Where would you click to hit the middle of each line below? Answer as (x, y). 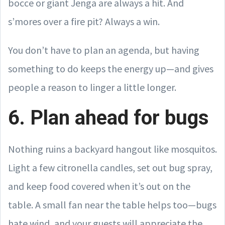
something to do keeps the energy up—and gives (111, 68)
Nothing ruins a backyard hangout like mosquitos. (113, 149)
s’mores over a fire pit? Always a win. (84, 21)
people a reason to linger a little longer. (92, 87)
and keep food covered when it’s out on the (99, 186)
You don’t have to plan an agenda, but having (104, 50)
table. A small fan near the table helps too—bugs (112, 204)
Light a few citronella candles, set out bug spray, (110, 167)
